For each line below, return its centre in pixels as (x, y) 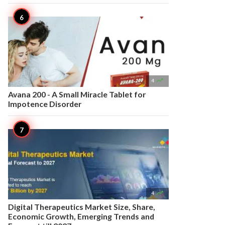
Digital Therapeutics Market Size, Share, (82, 207)
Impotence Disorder (45, 104)
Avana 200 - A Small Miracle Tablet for (77, 94)
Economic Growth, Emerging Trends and (81, 216)
